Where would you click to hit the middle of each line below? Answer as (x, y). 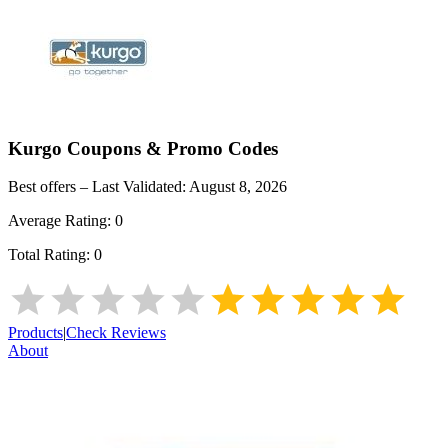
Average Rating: (61, 221)
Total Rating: (51, 255)
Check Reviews (116, 333)
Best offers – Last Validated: (98, 187)
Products (35, 333)
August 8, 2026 (238, 187)
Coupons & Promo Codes (170, 148)
